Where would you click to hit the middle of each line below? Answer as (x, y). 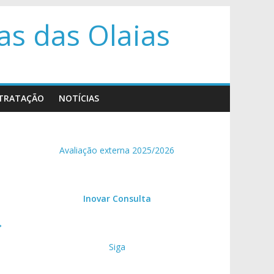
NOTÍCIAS (79, 98)
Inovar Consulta (117, 198)
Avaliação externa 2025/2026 (117, 150)
